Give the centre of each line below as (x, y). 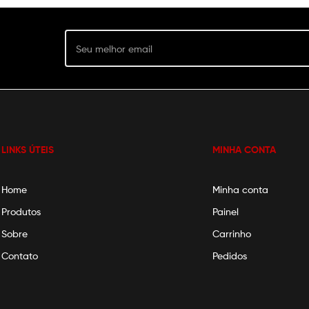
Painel (225, 212)
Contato (20, 256)
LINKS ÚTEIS (28, 150)
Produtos (21, 212)
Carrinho (231, 234)
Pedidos (229, 256)
